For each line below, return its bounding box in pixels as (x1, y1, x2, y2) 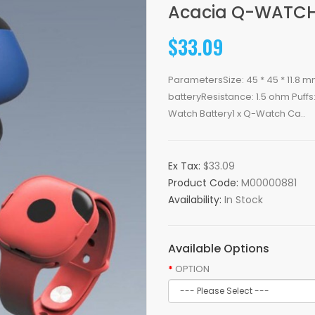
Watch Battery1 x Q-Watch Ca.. (168, 107, 305, 120)
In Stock (224, 193, 263, 207)
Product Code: (168, 176, 241, 190)
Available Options (168, 240, 269, 257)
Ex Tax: (168, 159, 203, 173)
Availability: (168, 193, 224, 207)
